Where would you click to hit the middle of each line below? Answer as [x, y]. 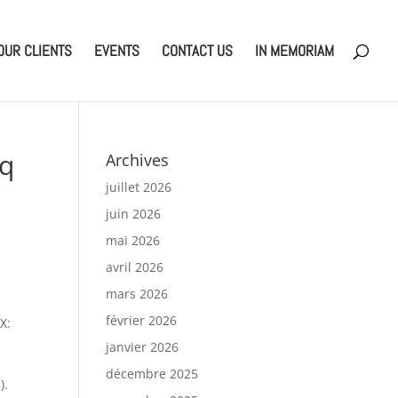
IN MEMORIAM [295, 51]
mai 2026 [133, 240]
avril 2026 [135, 267]
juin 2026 [134, 214]
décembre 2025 [152, 374]
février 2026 [142, 320]
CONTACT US [197, 51]
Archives [138, 160]
